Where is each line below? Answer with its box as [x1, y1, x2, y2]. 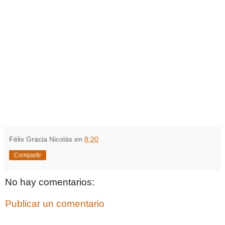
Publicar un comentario [5, 198, 104, 209]
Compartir [14, 151, 41, 159]
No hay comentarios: [5, 176, 94, 187]
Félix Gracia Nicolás [9, 135, 72, 143]
